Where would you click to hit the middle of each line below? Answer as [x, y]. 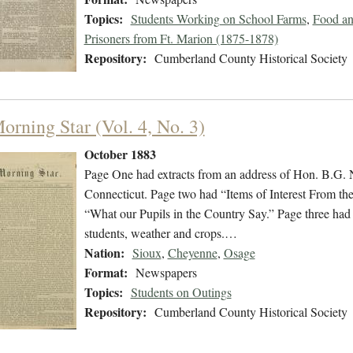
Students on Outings [181, 292]
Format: [106, 273]
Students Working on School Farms [218, 19]
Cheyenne [192, 253]
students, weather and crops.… [160, 233]
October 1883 [120, 154]
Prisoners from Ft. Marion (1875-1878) [181, 39]
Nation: [104, 253]
